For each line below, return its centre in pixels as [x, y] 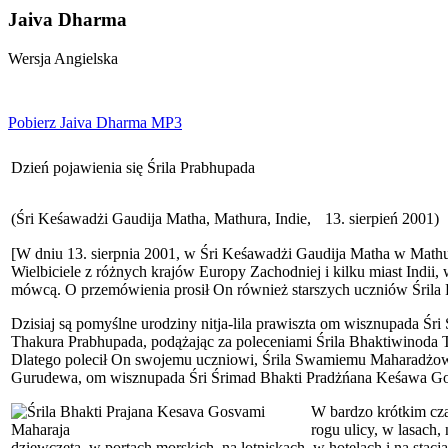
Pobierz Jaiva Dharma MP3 [95, 122]
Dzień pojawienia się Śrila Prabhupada [133, 167]
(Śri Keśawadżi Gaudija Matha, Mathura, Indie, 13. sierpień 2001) [225, 218]
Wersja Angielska [63, 58]
